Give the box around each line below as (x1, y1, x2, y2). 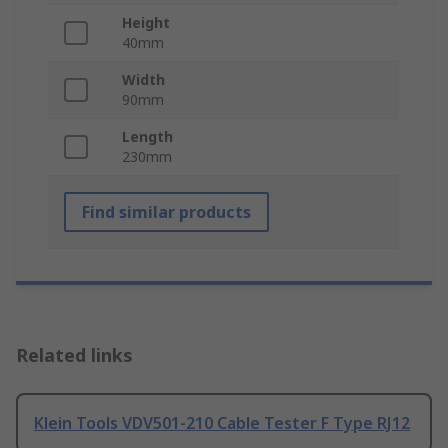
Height (122, 13, 170, 33)
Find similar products (82, 201, 251, 224)
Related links (16, 343, 133, 368)
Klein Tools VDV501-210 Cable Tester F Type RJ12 (34, 412, 410, 435)
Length (122, 127, 173, 147)
